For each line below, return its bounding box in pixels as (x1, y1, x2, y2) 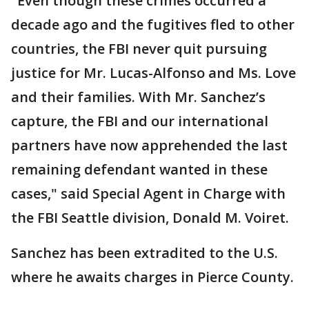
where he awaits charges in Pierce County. (11, 268, 294, 286)
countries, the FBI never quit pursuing (11, 39, 267, 58)
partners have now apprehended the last (11, 136, 288, 154)
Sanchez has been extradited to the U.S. (11, 243, 278, 262)
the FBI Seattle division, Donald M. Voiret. (11, 208, 289, 227)
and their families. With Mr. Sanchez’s (11, 88, 266, 106)
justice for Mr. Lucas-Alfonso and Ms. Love (11, 63, 296, 82)
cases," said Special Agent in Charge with (11, 184, 286, 203)
